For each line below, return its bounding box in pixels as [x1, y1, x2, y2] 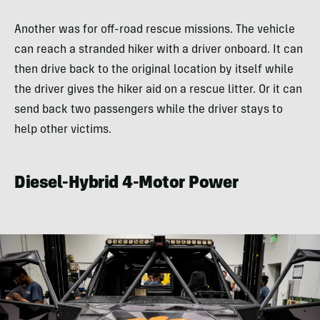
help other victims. [14, 124, 111, 136]
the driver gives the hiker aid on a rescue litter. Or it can [14, 84, 302, 96]
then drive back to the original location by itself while [14, 64, 294, 76]
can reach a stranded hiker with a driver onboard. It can [14, 44, 303, 56]
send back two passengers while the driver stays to [14, 104, 283, 116]
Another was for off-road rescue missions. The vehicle [14, 24, 295, 36]
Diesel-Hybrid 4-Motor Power [14, 175, 239, 193]
